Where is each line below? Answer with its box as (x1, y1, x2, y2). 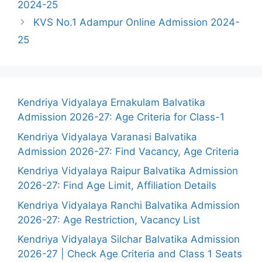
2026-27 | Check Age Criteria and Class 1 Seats (18, 248, 242, 260)
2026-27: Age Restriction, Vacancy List (18, 213, 200, 226)
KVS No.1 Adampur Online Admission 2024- (33, 16, 240, 28)
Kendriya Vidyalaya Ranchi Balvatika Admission (18, 199, 240, 211)
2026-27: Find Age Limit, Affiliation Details (18, 180, 216, 191)
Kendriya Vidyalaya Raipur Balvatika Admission (18, 165, 238, 177)
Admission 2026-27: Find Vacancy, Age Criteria (18, 145, 239, 157)
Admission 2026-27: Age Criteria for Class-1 (18, 111, 225, 123)
